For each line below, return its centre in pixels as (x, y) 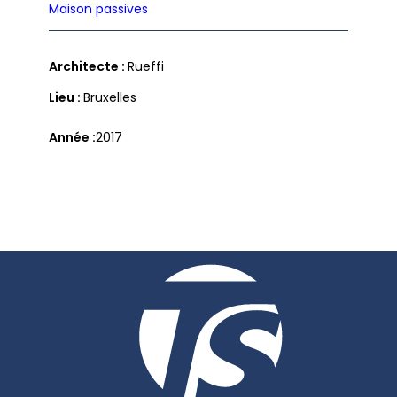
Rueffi (145, 67)
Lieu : (66, 98)
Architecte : (88, 67)
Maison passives (98, 10)
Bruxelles (109, 98)
